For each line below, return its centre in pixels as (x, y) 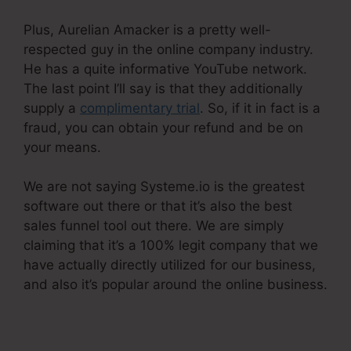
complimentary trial (140, 108)
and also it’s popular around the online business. (175, 285)
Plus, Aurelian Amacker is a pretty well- (147, 29)
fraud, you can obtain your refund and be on (163, 127)
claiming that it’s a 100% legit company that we (171, 246)
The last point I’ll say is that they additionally (163, 88)
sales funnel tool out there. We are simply (154, 226)
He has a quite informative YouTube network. (165, 69)
